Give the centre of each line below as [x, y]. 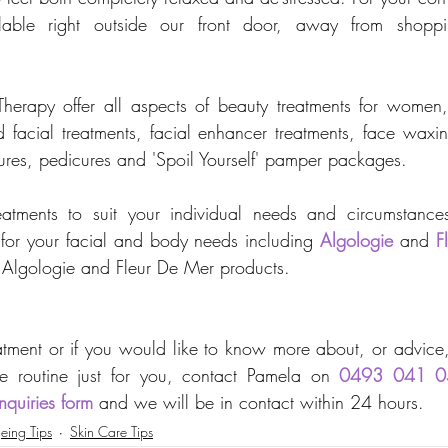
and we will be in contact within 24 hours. [258, 402]
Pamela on [293, 375]
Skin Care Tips [111, 431]
